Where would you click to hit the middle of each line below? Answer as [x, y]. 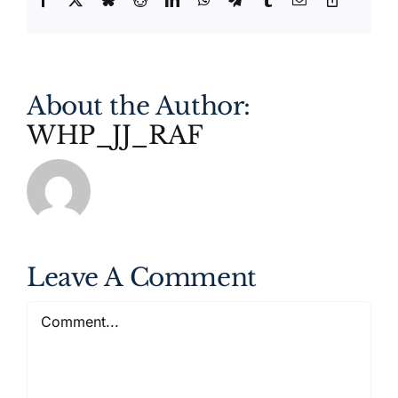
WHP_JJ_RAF [115, 135]
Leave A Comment [142, 277]
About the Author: [139, 106]
